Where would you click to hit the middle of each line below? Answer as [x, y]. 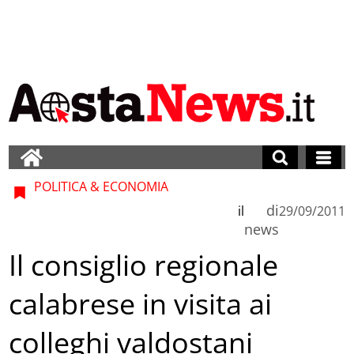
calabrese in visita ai [141, 304]
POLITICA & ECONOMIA [100, 186]
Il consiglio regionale [144, 265]
